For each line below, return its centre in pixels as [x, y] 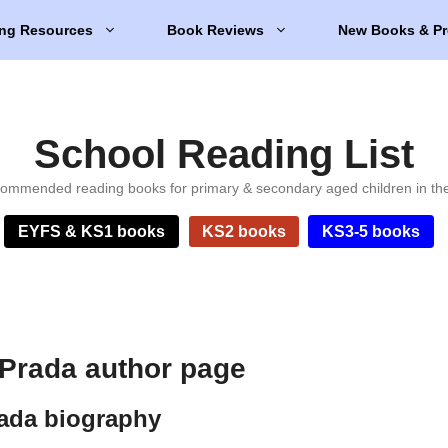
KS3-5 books [371, 231]
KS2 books [243, 231]
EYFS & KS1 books [92, 231]
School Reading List [224, 154]
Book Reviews [215, 30]
